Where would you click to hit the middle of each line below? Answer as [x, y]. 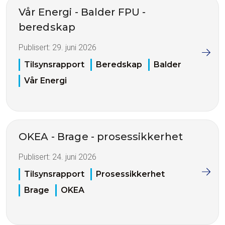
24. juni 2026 [74, 157]
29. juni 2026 [74, 47]
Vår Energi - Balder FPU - [82, 12]
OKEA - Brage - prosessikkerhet [101, 136]
